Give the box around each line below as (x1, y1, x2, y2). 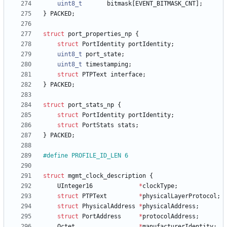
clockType (142, 182, 174, 190)
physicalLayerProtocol (142, 193, 217, 200)
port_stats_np (68, 101, 114, 109)
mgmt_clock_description (68, 172, 146, 180)
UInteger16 (57, 182, 93, 190)
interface (110, 71, 142, 79)
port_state (86, 51, 121, 58)
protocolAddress (142, 213, 196, 220)
